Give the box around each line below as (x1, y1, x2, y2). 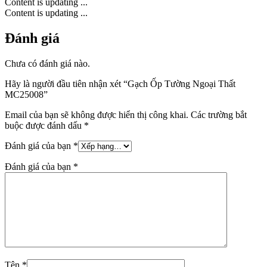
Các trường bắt (191, 109, 247, 120)
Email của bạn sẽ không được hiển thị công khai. (5, 109, 188, 120)
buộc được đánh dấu (5, 120, 84, 131)
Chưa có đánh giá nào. (5, 58, 90, 69)
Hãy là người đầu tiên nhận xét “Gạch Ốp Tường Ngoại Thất (5, 78, 235, 89)
